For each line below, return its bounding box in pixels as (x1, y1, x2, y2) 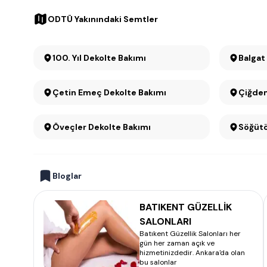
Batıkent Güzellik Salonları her (139, 229, 241, 238)
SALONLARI (139, 215, 191, 228)
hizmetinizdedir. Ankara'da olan (139, 248, 245, 257)
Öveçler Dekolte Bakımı (52, 122, 151, 132)
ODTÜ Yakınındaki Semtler (48, 14, 158, 24)
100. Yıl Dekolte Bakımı (83, 52, 146, 63)
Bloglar (52, 170, 82, 181)
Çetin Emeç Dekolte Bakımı (52, 87, 166, 98)
